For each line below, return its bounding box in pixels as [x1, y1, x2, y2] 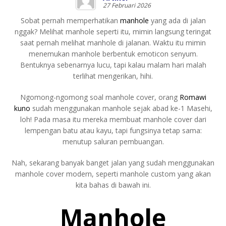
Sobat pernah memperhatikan [20, 15, 120, 25]
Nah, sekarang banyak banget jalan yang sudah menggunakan [12, 157, 214, 167]
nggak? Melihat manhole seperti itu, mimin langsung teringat [15, 26, 211, 36]
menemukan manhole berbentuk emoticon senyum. [28, 48, 198, 59]
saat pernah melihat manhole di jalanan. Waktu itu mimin [20, 37, 206, 47]
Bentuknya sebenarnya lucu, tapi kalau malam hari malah [20, 60, 206, 70]
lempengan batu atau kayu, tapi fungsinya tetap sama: [24, 125, 202, 135]
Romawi [179, 92, 206, 102]
